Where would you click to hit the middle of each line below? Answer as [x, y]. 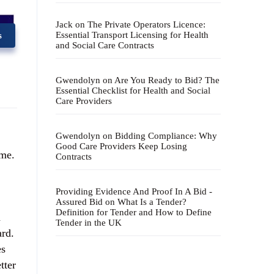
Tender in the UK [89, 223]
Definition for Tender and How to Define [134, 212]
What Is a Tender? [152, 202]
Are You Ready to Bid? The [167, 80]
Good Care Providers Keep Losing [121, 146]
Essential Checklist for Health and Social [133, 91]
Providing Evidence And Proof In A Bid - [134, 191]
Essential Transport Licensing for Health [132, 35]
